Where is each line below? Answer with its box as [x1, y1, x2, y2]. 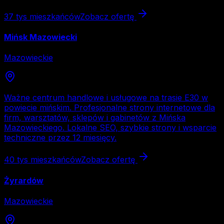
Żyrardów [4, 175, 43, 185]
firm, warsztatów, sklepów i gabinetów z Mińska [4, 112, 185, 123]
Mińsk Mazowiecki [4, 32, 77, 42]
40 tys [4, 154, 28, 165]
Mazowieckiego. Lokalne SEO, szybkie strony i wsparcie [4, 122, 216, 133]
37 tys [4, 11, 27, 21]
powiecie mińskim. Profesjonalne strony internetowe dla [4, 102, 215, 113]
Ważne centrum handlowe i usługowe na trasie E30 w [4, 92, 208, 103]
